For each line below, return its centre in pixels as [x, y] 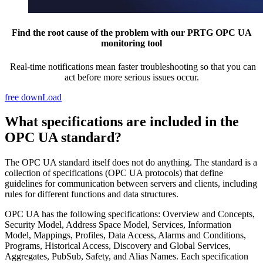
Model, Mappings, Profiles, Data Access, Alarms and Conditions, [125, 235]
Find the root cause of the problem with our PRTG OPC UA [131, 33]
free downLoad [33, 97]
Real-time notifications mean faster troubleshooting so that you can [131, 66]
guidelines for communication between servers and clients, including [131, 184]
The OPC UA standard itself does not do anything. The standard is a [131, 163]
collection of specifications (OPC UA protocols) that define [114, 173]
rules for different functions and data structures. [92, 194]
